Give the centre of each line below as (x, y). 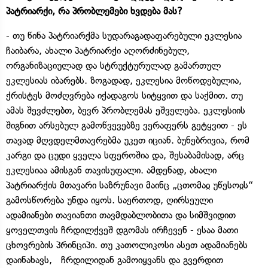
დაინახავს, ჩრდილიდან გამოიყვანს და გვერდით (115, 260)
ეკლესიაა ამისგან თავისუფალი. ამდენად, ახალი (111, 170)
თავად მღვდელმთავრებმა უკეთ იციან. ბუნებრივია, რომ (128, 140)
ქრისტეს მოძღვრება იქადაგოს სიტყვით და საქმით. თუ (124, 95)
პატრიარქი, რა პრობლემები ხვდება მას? (94, 11)
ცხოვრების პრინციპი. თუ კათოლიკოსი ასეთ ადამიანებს (127, 245)
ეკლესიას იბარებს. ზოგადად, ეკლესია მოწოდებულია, (124, 80)
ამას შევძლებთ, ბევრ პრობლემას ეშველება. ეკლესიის (126, 110)
